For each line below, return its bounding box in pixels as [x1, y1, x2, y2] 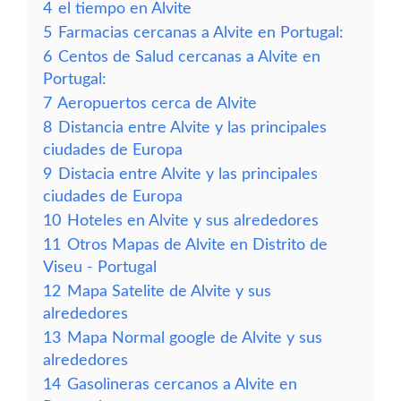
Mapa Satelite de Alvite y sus [67, 284, 271, 299]
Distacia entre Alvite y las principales [58, 166, 318, 182]
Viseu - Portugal [43, 260, 157, 275]
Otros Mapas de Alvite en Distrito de [67, 237, 328, 252]
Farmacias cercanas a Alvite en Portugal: [58, 25, 344, 40]
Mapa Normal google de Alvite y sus [67, 330, 322, 346]
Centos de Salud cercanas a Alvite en [58, 49, 320, 64]
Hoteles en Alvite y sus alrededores [67, 213, 319, 228]
